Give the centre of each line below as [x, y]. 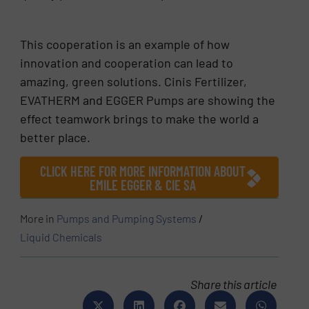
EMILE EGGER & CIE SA [142, 185]
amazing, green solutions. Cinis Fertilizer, [134, 81]
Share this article [234, 285]
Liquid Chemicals [61, 237]
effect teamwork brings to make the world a [140, 118]
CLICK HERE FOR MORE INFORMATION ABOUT [142, 171]
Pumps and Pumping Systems [127, 219]
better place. [56, 137]
